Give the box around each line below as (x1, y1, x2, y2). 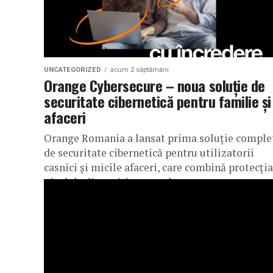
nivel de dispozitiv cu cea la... (44, 175, 185, 189)
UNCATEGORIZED (44, 66, 101, 74)
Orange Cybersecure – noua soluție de (44, 74, 265, 96)
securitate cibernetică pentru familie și (44, 90, 271, 112)
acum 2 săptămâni (110, 66, 169, 74)
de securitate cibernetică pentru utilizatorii (44, 146, 254, 160)
